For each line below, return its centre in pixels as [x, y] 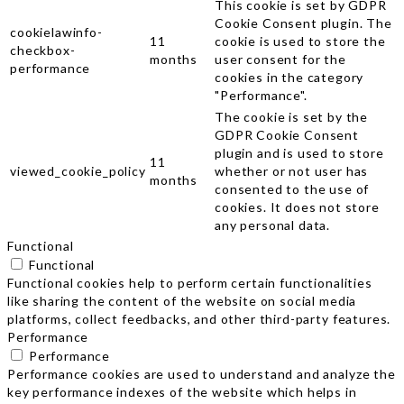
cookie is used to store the [300, 41]
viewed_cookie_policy [78, 170]
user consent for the [280, 59]
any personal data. [273, 225]
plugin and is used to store [299, 152]
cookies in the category [289, 77]
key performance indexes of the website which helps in [182, 391]
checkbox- [43, 50]
